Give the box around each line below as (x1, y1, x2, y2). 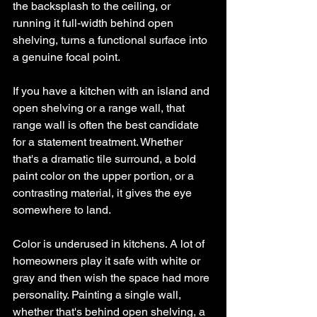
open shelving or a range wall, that (13, 101, 188, 115)
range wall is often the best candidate (13, 118, 202, 132)
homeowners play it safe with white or (13, 254, 203, 267)
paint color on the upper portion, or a (13, 169, 197, 183)
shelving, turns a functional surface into (13, 33, 210, 47)
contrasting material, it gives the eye (13, 186, 195, 200)
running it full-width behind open (13, 16, 176, 30)
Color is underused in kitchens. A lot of (13, 237, 207, 250)
